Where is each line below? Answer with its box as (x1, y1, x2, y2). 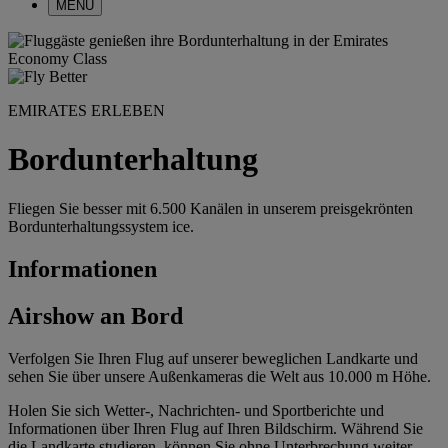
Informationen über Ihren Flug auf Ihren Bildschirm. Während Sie (8, 419, 423, 437)
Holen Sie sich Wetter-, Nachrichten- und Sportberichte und (8, 401, 384, 419)
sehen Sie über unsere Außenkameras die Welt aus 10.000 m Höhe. (8, 367, 431, 385)
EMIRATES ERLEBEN (8, 102, 165, 119)
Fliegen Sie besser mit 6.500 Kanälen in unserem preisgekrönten (8, 199, 413, 217)
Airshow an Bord (8, 302, 183, 329)
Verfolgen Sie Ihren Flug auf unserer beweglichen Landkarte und (8, 349, 418, 367)
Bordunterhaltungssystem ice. (8, 217, 194, 235)
